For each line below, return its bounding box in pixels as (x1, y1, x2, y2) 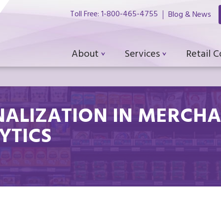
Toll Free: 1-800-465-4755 (70, 7, 158, 22)
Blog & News (168, 7, 211, 23)
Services (125, 46, 160, 64)
